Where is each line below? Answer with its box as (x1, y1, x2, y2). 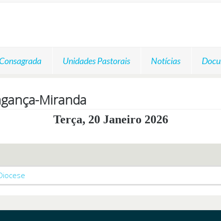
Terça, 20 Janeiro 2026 (53, 112, 168, 126)
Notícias (151, 55, 181, 66)
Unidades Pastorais (62, 55, 130, 66)
